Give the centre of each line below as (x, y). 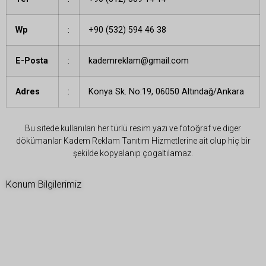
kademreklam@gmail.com (139, 61)
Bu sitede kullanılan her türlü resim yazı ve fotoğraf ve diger (133, 128)
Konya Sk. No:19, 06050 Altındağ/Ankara (166, 91)
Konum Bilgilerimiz (44, 185)
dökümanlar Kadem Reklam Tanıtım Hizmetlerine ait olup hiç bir (133, 140)
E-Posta (32, 61)
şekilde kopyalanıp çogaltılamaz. (133, 153)
